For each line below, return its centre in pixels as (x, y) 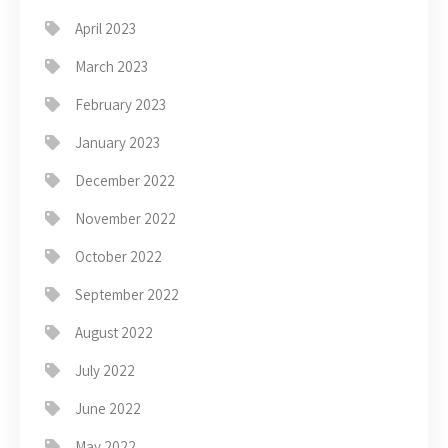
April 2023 (105, 29)
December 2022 (125, 181)
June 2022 (108, 409)
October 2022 (118, 257)
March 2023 (111, 67)
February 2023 (120, 105)
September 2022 (127, 295)
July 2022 (105, 371)
